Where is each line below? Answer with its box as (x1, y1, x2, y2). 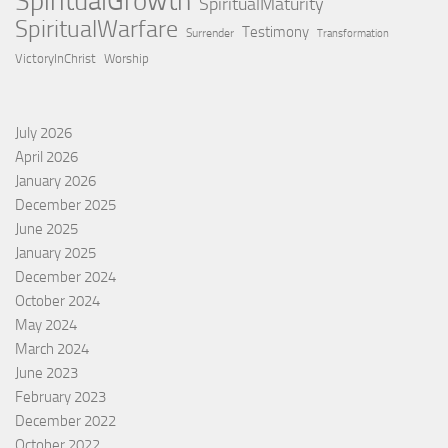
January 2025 (15, 244, 96, 263)
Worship (104, 51, 149, 67)
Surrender (186, 26, 234, 41)
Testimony (242, 23, 309, 42)
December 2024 (15, 268, 116, 287)
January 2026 (15, 172, 96, 191)
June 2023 (15, 364, 78, 383)
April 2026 (15, 148, 78, 167)
